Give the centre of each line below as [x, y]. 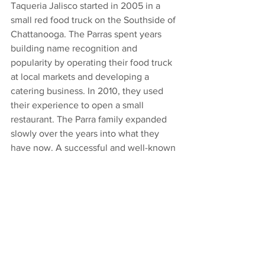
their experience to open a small [78, 105]
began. [25, 218]
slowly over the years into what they [86, 133]
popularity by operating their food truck [93, 62]
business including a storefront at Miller [93, 161]
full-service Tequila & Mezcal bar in [84, 190]
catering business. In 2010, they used [88, 91]
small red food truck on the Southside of [94, 20]
